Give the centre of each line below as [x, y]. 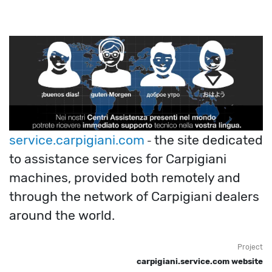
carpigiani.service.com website [200, 262]
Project [250, 247]
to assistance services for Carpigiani [118, 159]
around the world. [62, 216]
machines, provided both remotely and [125, 178]
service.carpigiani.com [77, 140]
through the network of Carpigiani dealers [134, 197]
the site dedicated [209, 140]
